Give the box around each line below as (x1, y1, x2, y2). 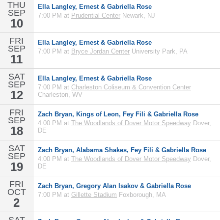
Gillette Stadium (71, 191, 117, 198)
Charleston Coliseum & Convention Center (71, 83, 191, 91)
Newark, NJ (120, 12, 155, 19)
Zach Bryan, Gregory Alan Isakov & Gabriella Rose (38, 182, 191, 190)
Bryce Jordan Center (71, 48, 130, 55)
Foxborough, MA (117, 191, 166, 198)
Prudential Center (71, 12, 120, 19)
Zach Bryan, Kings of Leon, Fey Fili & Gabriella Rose (38, 110, 198, 118)
